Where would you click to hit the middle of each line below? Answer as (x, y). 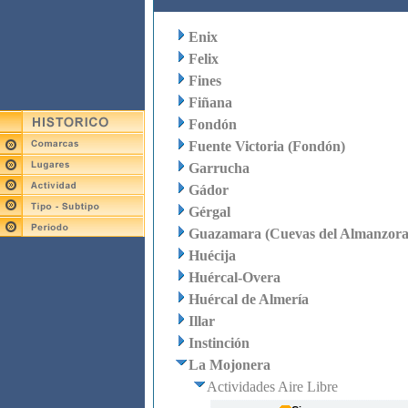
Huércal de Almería (248, 299)
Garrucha (219, 168)
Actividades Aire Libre (272, 387)
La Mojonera (229, 365)
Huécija (212, 255)
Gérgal (209, 212)
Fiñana (210, 102)
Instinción (219, 343)
